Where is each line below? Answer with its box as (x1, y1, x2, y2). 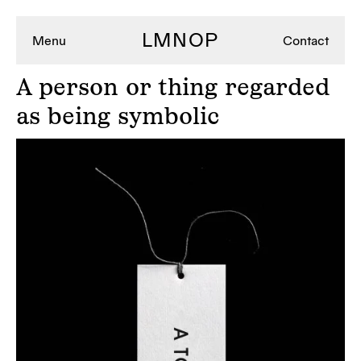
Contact (283, 32, 329, 48)
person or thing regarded (31, 72, 330, 102)
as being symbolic (16, 101, 219, 131)
